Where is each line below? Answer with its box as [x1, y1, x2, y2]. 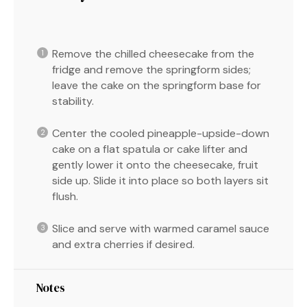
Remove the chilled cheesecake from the [52, 46, 254, 61]
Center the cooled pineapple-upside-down [52, 125, 269, 140]
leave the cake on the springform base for [52, 77, 261, 93]
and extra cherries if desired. [52, 236, 195, 251]
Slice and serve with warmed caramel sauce [52, 221, 269, 236]
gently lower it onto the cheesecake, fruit [52, 157, 258, 172]
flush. [52, 188, 78, 204]
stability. [52, 93, 94, 108]
